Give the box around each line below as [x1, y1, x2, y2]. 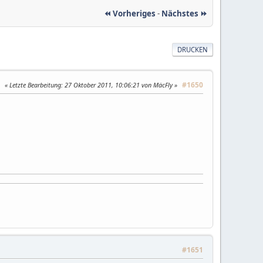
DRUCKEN [177, 45, 208, 54]
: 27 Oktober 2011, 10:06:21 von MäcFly [61, 80, 174, 90]
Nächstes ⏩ [161, 8, 207, 19]
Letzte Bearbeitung [9, 80, 61, 90]
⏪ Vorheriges [104, 8, 156, 19]
